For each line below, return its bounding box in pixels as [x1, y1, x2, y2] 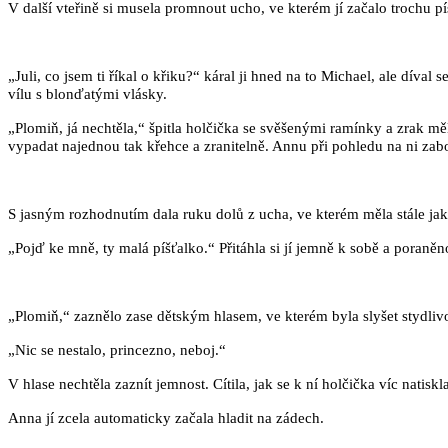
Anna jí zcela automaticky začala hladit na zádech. [8, 410, 324, 427]
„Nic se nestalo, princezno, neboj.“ [8, 342, 226, 359]
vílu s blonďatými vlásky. [8, 86, 167, 103]
